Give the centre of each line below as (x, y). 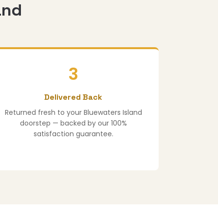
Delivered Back (73, 97)
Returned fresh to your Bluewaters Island (73, 113)
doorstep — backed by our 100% (73, 123)
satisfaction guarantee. (73, 134)
